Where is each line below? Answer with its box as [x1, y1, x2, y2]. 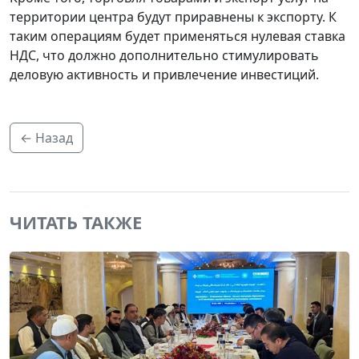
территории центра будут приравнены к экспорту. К [10, 7, 337, 26]
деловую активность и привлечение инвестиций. [10, 65, 319, 83]
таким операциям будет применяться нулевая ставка [10, 26, 345, 45]
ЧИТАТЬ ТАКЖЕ [10, 209, 142, 234]
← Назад [20, 128, 73, 147]
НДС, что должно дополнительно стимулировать [10, 46, 319, 64]
